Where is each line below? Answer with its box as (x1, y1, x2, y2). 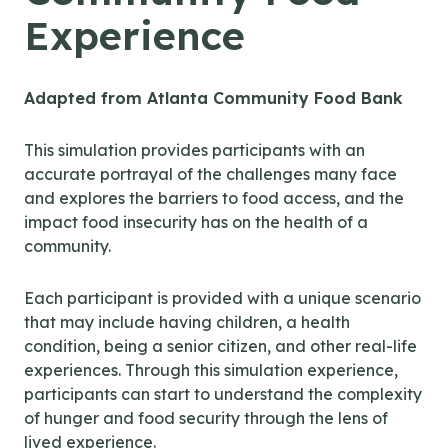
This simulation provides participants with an (24, 139, 365, 160)
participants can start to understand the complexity (24, 383, 422, 404)
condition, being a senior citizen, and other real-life (24, 335, 417, 356)
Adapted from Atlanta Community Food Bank (24, 87, 403, 108)
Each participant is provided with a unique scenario (24, 287, 421, 308)
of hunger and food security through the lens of (24, 407, 388, 428)
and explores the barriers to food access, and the (24, 187, 404, 208)
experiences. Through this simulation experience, (24, 359, 398, 380)
